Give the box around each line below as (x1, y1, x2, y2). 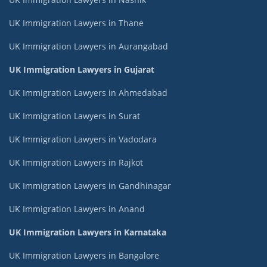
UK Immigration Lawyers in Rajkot (9, 156, 143, 168)
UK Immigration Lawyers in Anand (9, 203, 145, 215)
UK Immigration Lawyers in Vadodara (9, 133, 157, 145)
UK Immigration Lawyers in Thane (9, 17, 144, 29)
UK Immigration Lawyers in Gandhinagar (9, 179, 171, 191)
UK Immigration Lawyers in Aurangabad (9, 40, 168, 52)
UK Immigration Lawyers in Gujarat (9, 63, 154, 75)
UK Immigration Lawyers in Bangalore (9, 249, 159, 261)
